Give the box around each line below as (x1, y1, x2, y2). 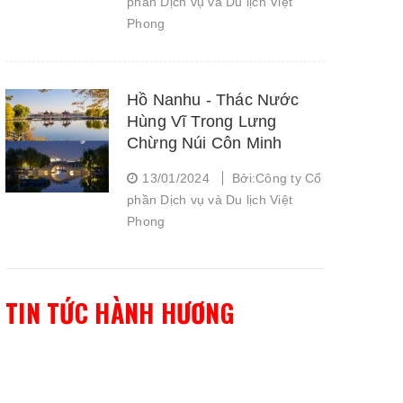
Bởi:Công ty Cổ (232, 171, 322, 185)
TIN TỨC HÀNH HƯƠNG (5, 294, 235, 331)
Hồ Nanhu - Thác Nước (127, 91, 300, 109)
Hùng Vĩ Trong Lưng (127, 112, 277, 130)
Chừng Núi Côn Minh (127, 134, 282, 152)
